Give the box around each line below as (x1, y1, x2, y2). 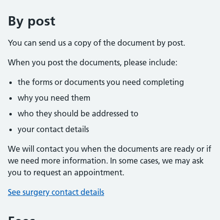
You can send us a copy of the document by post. (8, 38, 185, 48)
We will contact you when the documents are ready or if (8, 144, 211, 154)
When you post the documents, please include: (8, 57, 177, 67)
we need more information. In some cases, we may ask (8, 156, 204, 165)
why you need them (18, 93, 90, 103)
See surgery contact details (8, 187, 104, 197)
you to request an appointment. (8, 167, 124, 177)
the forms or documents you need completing (18, 77, 184, 87)
